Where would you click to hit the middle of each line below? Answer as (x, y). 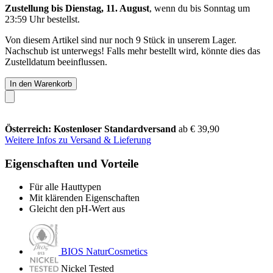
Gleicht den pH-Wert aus (77, 209)
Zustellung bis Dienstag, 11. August (77, 8)
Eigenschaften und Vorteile (72, 163)
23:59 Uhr (25, 19)
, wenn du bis (176, 8)
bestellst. (62, 19)
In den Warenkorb (41, 83)
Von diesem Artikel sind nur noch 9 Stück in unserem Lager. (121, 40)
